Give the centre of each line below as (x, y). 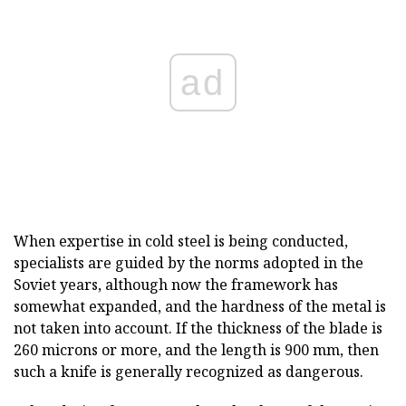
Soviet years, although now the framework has (176, 284)
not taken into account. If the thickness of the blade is (198, 328)
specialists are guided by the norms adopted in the (188, 262)
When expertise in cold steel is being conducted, (181, 241)
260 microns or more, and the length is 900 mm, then (196, 349)
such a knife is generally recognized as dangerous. (188, 371)
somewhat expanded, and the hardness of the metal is (200, 306)
